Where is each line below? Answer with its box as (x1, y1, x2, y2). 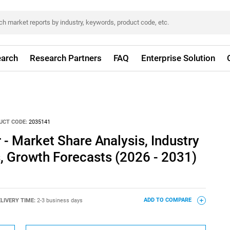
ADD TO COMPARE (143, 197, 193, 204)
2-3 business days (36, 197, 83, 204)
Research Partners (30, 53, 102, 63)
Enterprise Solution (141, 53, 215, 63)
